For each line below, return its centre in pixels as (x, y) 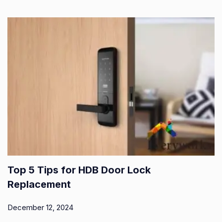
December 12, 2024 (40, 207)
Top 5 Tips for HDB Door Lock (79, 170)
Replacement (39, 184)
